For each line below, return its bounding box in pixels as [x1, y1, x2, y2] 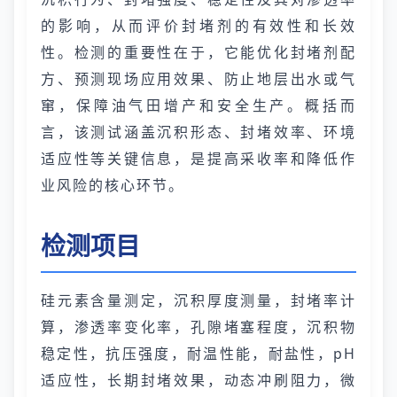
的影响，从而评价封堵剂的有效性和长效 [41, 16, 356, 35]
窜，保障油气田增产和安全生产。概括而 [41, 96, 356, 115]
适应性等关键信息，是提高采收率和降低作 [41, 149, 356, 168]
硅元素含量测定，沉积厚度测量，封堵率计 [41, 291, 356, 310]
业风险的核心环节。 [41, 175, 184, 195]
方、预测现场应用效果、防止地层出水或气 [41, 69, 356, 89]
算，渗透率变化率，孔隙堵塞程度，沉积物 [41, 317, 356, 337]
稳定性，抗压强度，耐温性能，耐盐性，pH [41, 344, 356, 363]
